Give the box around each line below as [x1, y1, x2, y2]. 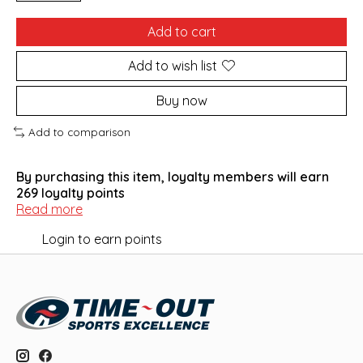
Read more [16, 200, 83, 217]
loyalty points [38, 184, 125, 201]
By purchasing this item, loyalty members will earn [16, 168, 329, 185]
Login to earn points [42, 230, 162, 247]
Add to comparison [28, 125, 130, 139]
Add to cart [147, 23, 216, 40]
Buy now [156, 92, 207, 109]
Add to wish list [128, 57, 217, 74]
